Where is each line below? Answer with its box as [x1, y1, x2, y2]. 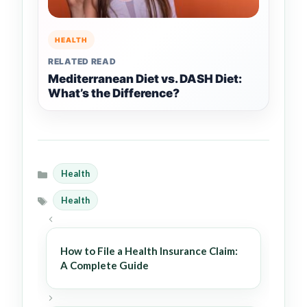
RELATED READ [48, 56, 116, 67]
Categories [37, 175, 85, 187]
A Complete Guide [60, 259, 149, 272]
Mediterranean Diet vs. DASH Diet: [48, 72, 242, 86]
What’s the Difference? [48, 86, 180, 101]
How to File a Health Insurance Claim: [60, 245, 238, 258]
